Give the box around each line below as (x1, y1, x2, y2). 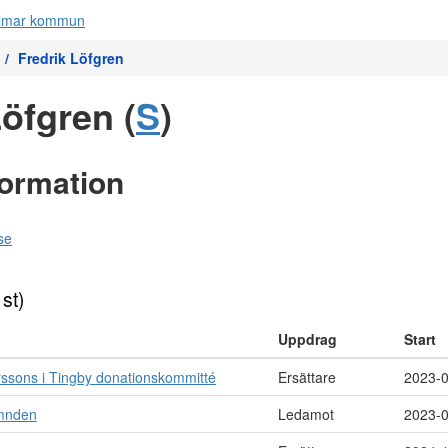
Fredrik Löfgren (18, 48, 124, 68)
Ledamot (278, 404, 334, 424)
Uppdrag (278, 329, 337, 349)
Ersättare (278, 367, 336, 387)
